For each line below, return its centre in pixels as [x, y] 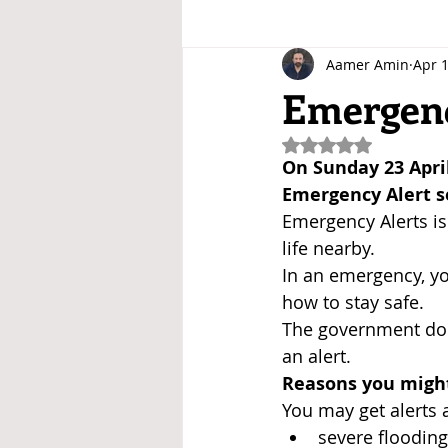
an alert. [316, 356]
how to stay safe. [353, 302]
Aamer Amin [367, 64]
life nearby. [328, 248]
